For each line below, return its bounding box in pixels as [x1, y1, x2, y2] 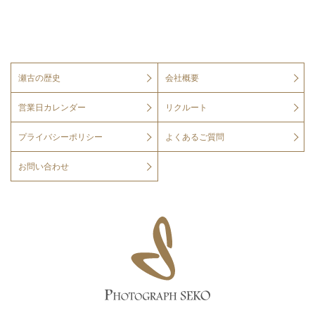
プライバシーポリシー [18, 131, 103, 142]
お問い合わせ [18, 161, 69, 172]
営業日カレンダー [18, 102, 86, 112]
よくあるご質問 [165, 131, 224, 142]
